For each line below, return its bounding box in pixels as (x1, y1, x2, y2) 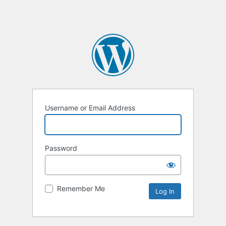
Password (45, 144, 77, 153)
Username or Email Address (45, 103, 135, 112)
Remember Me (57, 184, 105, 193)
